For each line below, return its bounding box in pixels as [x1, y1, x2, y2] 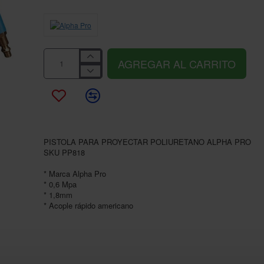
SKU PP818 [44, 147, 85, 159]
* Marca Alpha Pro [44, 168, 106, 180]
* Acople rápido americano [44, 200, 133, 212]
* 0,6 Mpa [44, 179, 77, 190]
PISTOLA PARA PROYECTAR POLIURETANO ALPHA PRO [44, 136, 251, 148]
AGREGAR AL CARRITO [118, 56, 236, 72]
